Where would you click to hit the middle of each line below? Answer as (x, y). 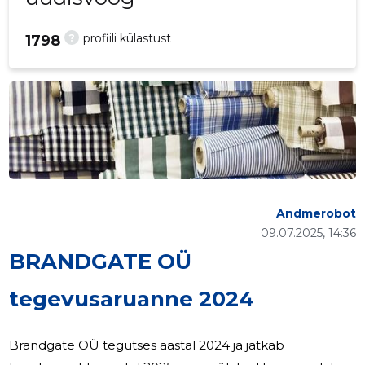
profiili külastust (128, 39)
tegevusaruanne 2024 (132, 299)
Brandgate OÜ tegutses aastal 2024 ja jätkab (147, 345)
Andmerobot (316, 214)
